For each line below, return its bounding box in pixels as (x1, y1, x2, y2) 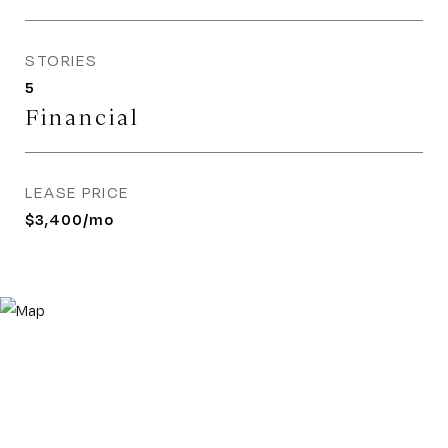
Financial (25, 104, 140, 131)
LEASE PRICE (25, 183, 130, 202)
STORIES (25, 51, 98, 70)
